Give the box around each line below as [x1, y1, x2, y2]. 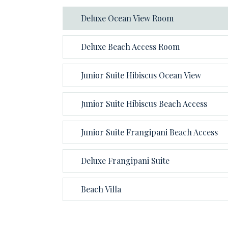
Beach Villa [81, 183, 121, 194]
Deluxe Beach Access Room [81, 41, 180, 52]
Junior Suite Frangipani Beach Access [81, 126, 218, 137]
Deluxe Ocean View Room [81, 12, 174, 23]
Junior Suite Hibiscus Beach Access [81, 98, 207, 109]
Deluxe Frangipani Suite [81, 155, 169, 166]
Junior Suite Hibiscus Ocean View [81, 69, 201, 80]
